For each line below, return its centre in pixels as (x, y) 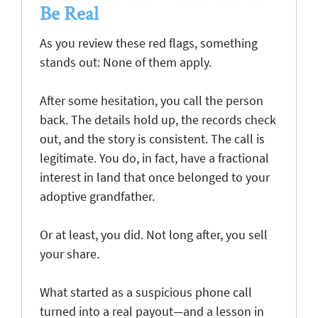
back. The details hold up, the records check (158, 119)
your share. (71, 253)
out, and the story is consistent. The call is (152, 138)
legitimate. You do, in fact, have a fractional (154, 158)
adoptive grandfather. (97, 196)
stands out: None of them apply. (127, 62)
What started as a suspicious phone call (146, 292)
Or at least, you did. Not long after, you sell (154, 234)
